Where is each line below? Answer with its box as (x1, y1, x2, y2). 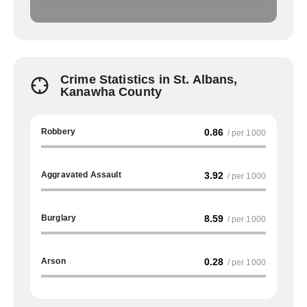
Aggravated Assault (41, 170, 121, 180)
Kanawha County (60, 85, 162, 99)
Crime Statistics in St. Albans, (60, 73, 238, 86)
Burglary (41, 213, 77, 223)
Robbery (41, 127, 76, 136)
